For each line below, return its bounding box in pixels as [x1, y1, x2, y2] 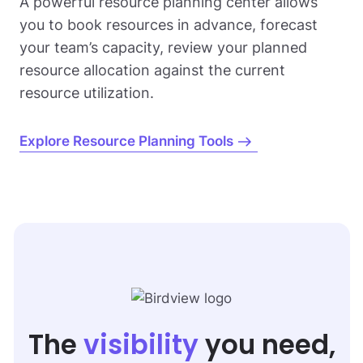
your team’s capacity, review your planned [19, 39, 307, 56]
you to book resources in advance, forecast [19, 16, 318, 33]
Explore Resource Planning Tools [19, 133, 233, 149]
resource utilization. [19, 84, 154, 101]
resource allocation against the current [19, 62, 285, 79]
